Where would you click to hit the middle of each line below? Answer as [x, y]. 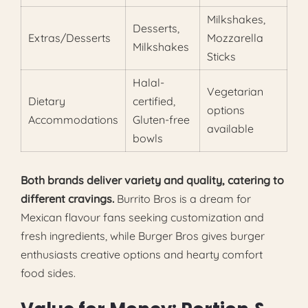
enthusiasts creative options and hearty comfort [142, 255]
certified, [154, 101]
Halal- [148, 83]
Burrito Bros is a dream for [183, 199]
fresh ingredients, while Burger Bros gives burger [143, 236]
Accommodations [73, 120]
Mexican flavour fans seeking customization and [142, 218]
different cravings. [67, 199]
